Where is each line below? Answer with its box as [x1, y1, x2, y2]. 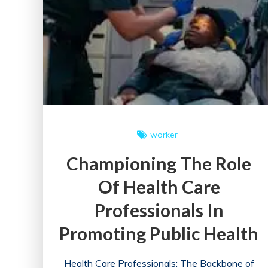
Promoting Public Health [59, 223, 259, 245]
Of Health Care [98, 176, 220, 198]
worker [150, 129, 178, 141]
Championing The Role [66, 153, 252, 175]
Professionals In [94, 199, 224, 221]
